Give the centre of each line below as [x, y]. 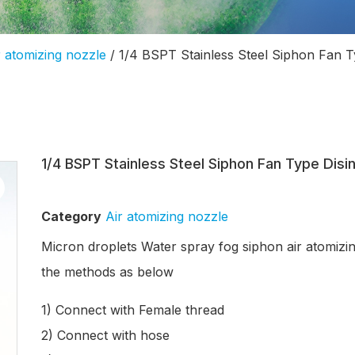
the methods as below [107, 272]
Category [71, 216]
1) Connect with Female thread [135, 310]
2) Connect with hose [105, 335]
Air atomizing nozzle [167, 216]
